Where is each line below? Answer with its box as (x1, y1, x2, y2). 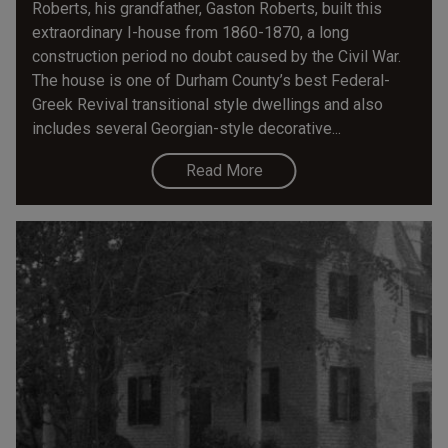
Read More (185, 160, 263, 180)
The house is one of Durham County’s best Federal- (32, 70, 390, 90)
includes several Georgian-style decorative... (32, 118, 341, 138)
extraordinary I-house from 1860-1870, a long (32, 22, 349, 42)
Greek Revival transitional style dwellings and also (32, 94, 383, 114)
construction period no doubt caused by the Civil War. (32, 46, 401, 66)
